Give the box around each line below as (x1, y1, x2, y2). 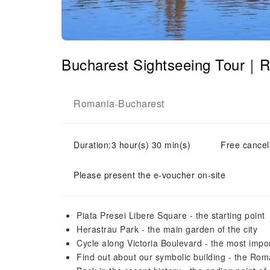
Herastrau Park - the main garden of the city (77, 223, 257, 235)
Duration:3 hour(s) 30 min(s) (74, 139, 190, 151)
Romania (74, 96, 115, 110)
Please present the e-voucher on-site (74, 169, 225, 181)
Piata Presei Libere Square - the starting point (77, 209, 265, 221)
